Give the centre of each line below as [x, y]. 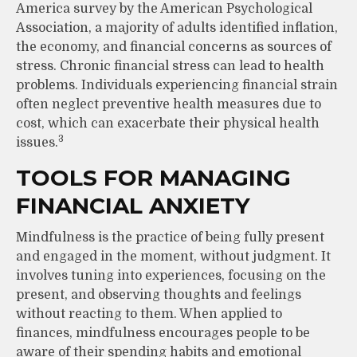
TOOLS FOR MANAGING [153, 177]
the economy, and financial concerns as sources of [174, 47]
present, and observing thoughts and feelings [159, 294]
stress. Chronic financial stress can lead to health [170, 66]
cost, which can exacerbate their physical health [168, 123]
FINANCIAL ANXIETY [133, 205]
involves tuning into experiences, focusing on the [171, 275]
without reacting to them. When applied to [149, 314]
